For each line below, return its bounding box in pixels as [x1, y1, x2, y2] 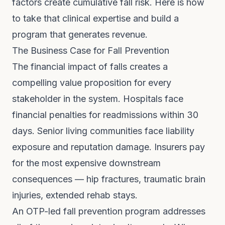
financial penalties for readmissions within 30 [12, 109, 198, 120]
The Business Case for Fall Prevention [12, 45, 169, 56]
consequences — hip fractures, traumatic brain [12, 174, 205, 184]
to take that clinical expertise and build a [12, 13, 179, 24]
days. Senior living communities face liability [12, 126, 194, 136]
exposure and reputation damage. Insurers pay [12, 142, 205, 152]
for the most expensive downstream [12, 158, 161, 168]
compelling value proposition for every [12, 77, 171, 88]
